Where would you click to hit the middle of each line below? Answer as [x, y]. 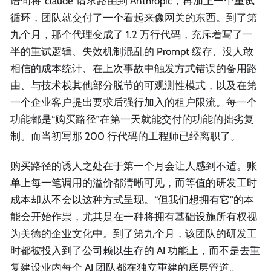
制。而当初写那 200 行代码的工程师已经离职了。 [126, 136]
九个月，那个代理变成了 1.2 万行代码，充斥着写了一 [132, 34]
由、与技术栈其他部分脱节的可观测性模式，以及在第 [134, 85]
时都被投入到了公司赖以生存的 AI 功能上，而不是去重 [135, 250]
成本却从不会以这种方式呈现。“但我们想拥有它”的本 [132, 199]
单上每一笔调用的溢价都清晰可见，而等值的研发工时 [134, 182]
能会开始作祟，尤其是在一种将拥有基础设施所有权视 [134, 216]
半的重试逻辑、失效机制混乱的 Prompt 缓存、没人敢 [132, 51]
